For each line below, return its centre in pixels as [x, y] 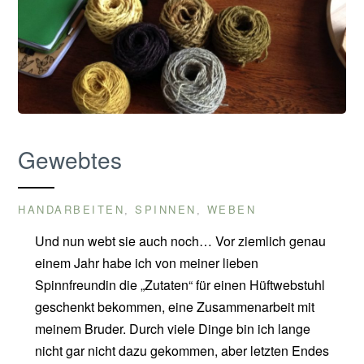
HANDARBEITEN [71, 209]
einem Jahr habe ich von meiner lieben [146, 262]
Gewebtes [70, 159]
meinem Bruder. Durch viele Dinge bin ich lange [172, 328]
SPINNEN [166, 209]
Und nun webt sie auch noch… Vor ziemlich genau [180, 240]
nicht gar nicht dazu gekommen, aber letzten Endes [182, 350]
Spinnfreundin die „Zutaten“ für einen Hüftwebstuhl [180, 284]
